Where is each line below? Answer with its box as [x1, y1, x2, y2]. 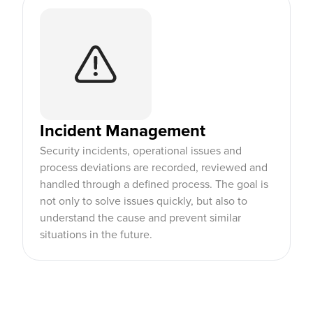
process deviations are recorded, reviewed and [40, 161, 268, 175]
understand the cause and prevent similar [40, 211, 241, 225]
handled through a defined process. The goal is [40, 177, 268, 191]
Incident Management [40, 121, 205, 141]
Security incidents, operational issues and [40, 144, 242, 158]
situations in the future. [40, 228, 152, 242]
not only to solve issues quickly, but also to [40, 194, 247, 208]
